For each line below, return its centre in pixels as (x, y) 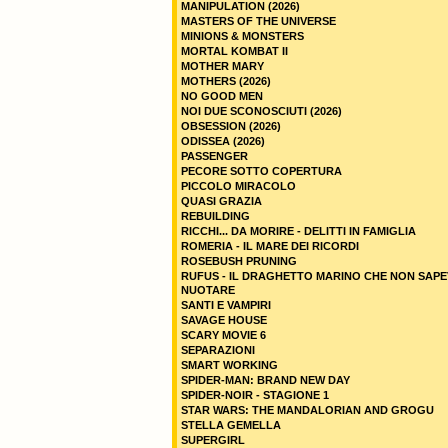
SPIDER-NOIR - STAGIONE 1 (255, 395)
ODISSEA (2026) (223, 141)
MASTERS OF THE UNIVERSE (258, 21)
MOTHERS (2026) (226, 81)
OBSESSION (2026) (231, 126)
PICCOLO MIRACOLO (238, 186)
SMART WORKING (229, 365)
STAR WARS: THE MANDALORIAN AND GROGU (307, 410)
